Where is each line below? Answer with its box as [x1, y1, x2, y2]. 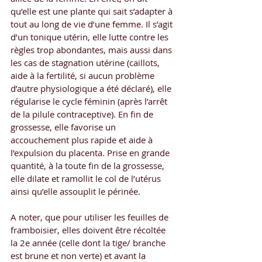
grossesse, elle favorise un [11, 120, 118, 133]
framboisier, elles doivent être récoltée [11, 223, 168, 236]
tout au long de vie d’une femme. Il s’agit [11, 18, 175, 30]
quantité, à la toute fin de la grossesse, [11, 159, 167, 171]
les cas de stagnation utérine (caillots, [11, 56, 162, 68]
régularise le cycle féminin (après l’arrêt [11, 95, 170, 107]
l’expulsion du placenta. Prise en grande [11, 146, 172, 158]
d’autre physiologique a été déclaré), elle [11, 82, 174, 94]
